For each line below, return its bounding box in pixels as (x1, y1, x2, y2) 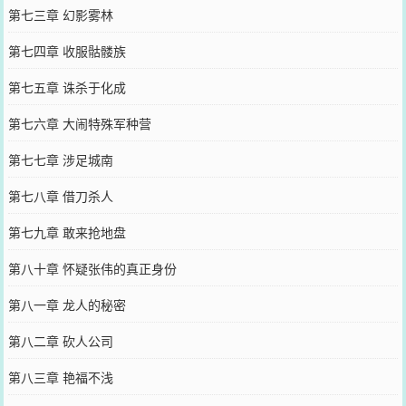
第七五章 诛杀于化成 (7, 78, 126, 96)
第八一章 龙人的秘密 (7, 295, 126, 314)
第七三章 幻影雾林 (7, 5, 113, 24)
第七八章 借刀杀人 (7, 187, 113, 205)
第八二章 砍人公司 (7, 332, 113, 350)
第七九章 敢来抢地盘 (7, 223, 126, 241)
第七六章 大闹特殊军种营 (7, 114, 151, 132)
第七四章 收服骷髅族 (7, 42, 126, 60)
